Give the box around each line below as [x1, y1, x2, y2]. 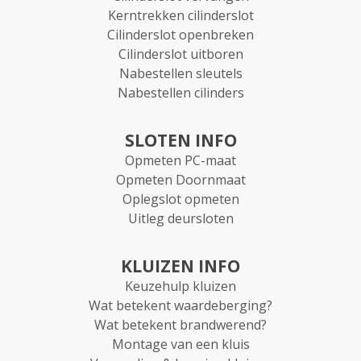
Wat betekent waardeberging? [89, 296, 272, 314]
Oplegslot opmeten [122, 189, 239, 208]
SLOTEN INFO [124, 128, 237, 151]
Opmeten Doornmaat [115, 170, 246, 189]
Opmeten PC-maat [125, 151, 236, 169]
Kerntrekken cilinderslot [107, 6, 254, 24]
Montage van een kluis [111, 334, 250, 353]
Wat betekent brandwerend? [94, 315, 267, 334]
